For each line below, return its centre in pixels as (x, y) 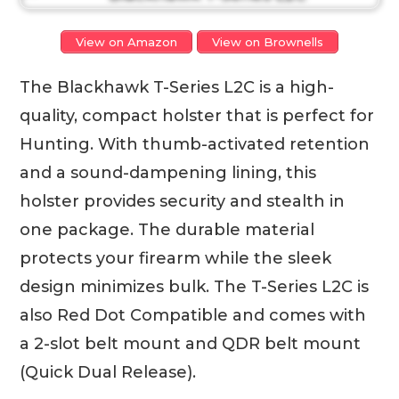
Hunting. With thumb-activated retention (195, 144)
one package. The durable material (167, 229)
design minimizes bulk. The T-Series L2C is (195, 286)
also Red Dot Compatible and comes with (193, 315)
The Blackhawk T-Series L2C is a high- (177, 87)
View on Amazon (126, 41)
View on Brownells (268, 41)
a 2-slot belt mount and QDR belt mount (191, 343)
